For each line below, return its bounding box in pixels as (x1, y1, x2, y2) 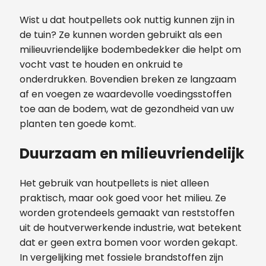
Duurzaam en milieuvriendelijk (20, 143, 244, 163)
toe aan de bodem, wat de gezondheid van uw (20, 102, 234, 116)
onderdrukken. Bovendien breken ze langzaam (20, 72, 236, 86)
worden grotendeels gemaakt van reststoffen (20, 205, 235, 220)
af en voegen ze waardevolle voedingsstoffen (20, 87, 232, 101)
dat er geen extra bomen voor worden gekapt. (20, 235, 237, 249)
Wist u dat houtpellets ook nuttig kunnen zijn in (20, 12, 235, 27)
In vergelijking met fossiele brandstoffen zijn (20, 250, 223, 264)
